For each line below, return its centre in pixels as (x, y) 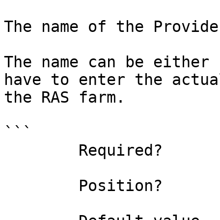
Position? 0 (41, 186)
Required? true (41, 150)
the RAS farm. (65, 97)
